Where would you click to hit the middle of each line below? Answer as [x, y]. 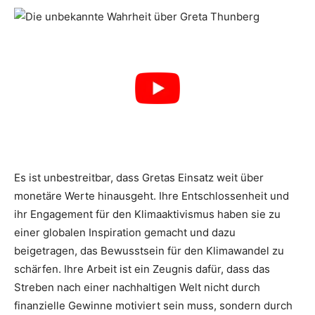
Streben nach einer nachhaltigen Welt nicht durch [137, 287]
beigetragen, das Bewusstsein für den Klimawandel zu [149, 251]
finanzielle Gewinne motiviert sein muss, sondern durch [153, 306]
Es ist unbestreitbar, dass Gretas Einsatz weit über [139, 178]
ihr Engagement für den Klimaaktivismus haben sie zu [147, 214]
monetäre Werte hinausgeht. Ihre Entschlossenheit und [152, 196]
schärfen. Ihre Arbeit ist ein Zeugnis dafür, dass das [142, 269]
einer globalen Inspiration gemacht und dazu [125, 232]
